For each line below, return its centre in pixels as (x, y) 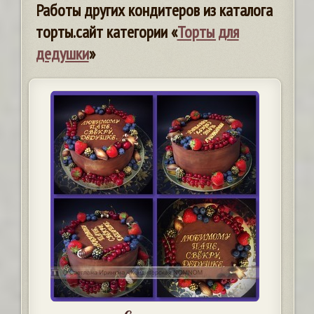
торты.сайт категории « (106, 32)
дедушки (62, 54)
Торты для (208, 32)
